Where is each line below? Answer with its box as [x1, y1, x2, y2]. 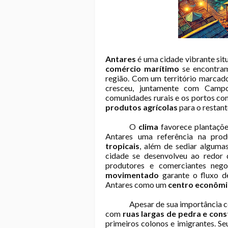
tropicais [105, 141, 139, 151]
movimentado [105, 170, 159, 180]
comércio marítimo [105, 64, 179, 73]
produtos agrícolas [105, 102, 178, 112]
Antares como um [105, 180, 168, 189]
